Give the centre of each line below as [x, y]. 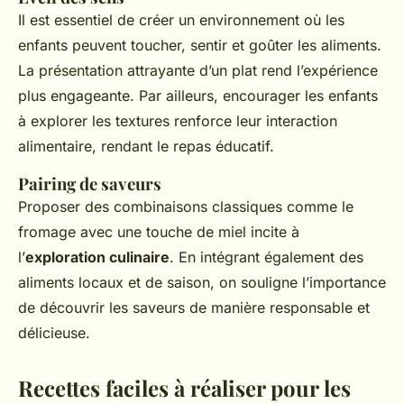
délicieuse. [54, 333]
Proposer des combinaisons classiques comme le [186, 207]
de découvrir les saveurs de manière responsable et [194, 308]
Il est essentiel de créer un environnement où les [181, 20]
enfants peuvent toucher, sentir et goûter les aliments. [200, 45]
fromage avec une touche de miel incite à [159, 232]
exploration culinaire [97, 257]
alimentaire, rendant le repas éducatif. [146, 146]
